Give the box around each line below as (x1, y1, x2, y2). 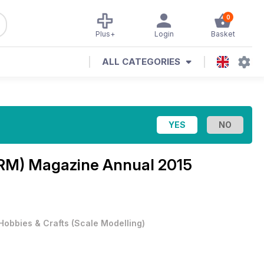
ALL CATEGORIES (102, 56, 180, 67)
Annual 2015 (103, 156, 192, 174)
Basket (210, 29, 235, 38)
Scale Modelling (74, 218, 142, 228)
